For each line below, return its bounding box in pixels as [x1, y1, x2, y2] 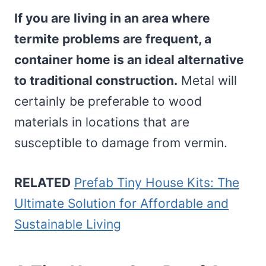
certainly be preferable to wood [14, 93, 202, 109]
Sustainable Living [14, 216, 121, 232]
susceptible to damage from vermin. [14, 135, 227, 150]
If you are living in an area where [14, 10, 210, 26]
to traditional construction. [14, 72, 178, 88]
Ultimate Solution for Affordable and [14, 195, 229, 211]
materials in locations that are [14, 114, 189, 129]
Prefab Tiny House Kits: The [74, 175, 239, 190]
